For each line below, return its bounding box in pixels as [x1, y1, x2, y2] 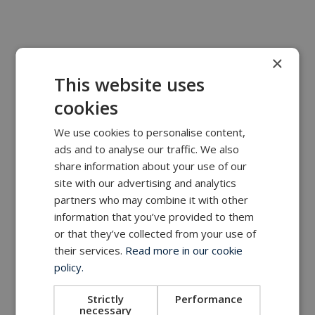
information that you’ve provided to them [54, 209, 255, 224]
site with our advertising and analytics [54, 175, 237, 190]
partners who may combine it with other [54, 192, 249, 207]
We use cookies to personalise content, [54, 124, 246, 139]
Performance [174, 291, 243, 306]
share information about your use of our [54, 158, 247, 173]
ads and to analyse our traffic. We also [54, 141, 240, 156]
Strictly [87, 291, 124, 306]
